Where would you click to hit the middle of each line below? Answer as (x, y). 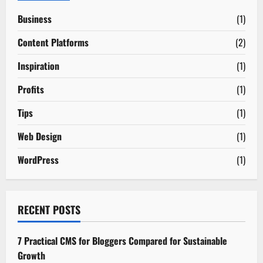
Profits (31, 89)
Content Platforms (53, 42)
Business (35, 18)
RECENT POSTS (49, 209)
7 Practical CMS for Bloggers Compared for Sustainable (122, 240)
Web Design (40, 136)
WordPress (38, 159)
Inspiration (38, 65)
